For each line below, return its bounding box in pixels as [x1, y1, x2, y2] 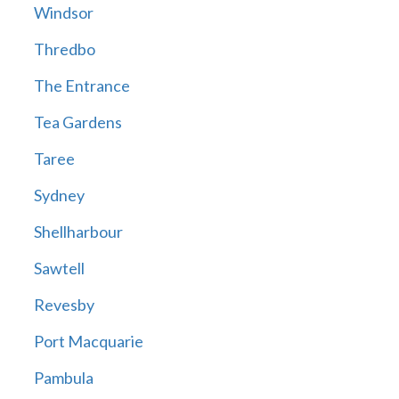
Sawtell [33, 258, 85, 279]
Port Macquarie [33, 331, 143, 352]
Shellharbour [33, 222, 123, 242]
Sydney [33, 185, 85, 206]
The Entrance [33, 76, 130, 96]
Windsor [33, 3, 94, 23]
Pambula [33, 368, 94, 388]
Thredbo [33, 39, 95, 60]
